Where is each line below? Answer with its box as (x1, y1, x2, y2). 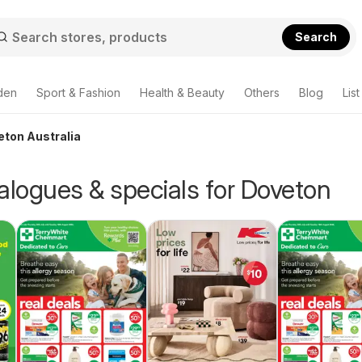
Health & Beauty (140, 86, 225, 99)
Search (295, 29, 338, 44)
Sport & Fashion (36, 86, 120, 99)
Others (244, 86, 280, 99)
